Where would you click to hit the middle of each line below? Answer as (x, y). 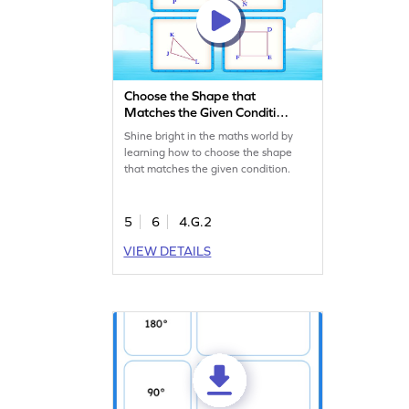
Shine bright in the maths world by (209, 136)
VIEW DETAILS (168, 251)
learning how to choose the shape (209, 152)
